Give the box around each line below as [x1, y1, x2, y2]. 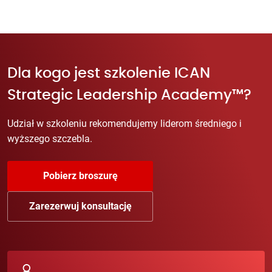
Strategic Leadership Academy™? [7, 87, 251, 103]
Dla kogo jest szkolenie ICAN [7, 66, 210, 81]
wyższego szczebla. [7, 132, 92, 144]
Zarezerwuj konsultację [29, 200, 132, 212]
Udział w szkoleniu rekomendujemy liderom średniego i [7, 117, 242, 129]
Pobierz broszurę [42, 169, 118, 182]
